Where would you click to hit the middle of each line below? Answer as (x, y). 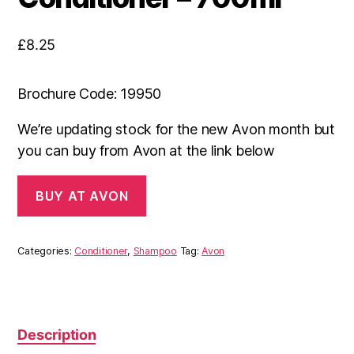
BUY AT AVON (82, 196)
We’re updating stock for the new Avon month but (176, 130)
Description (57, 334)
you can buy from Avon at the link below (146, 151)
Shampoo (155, 250)
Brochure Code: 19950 (89, 94)
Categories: (46, 250)
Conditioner (101, 250)
